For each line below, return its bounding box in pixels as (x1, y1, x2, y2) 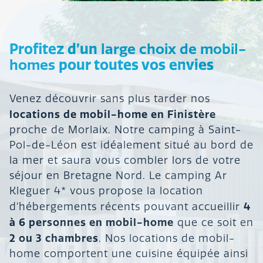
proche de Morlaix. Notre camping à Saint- (9, 124, 241, 137)
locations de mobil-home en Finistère (9, 108, 216, 122)
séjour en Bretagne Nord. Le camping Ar (9, 170, 227, 183)
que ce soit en (174, 217, 254, 230)
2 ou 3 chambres (9, 232, 99, 245)
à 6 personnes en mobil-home (9, 216, 174, 230)
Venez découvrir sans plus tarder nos (9, 93, 210, 106)
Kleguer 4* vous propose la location (9, 185, 203, 198)
